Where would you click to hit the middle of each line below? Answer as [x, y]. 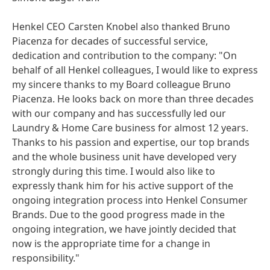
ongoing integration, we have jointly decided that [124, 229]
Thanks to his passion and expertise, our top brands [131, 142]
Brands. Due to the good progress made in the [118, 215]
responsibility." [46, 258]
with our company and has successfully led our [119, 113]
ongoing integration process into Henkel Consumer [130, 200]
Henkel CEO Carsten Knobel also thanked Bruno [121, 27]
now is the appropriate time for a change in [111, 243]
